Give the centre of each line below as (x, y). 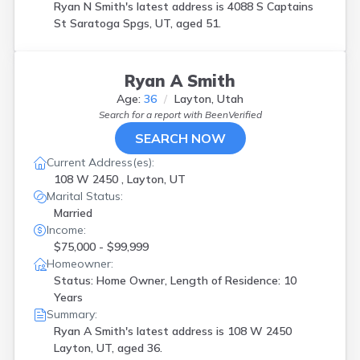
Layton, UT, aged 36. (108, 348)
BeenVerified (233, 115)
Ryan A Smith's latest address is (141, 331)
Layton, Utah (209, 99)
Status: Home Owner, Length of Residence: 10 (175, 280)
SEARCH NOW (180, 138)
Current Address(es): (100, 162)
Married (73, 213)
